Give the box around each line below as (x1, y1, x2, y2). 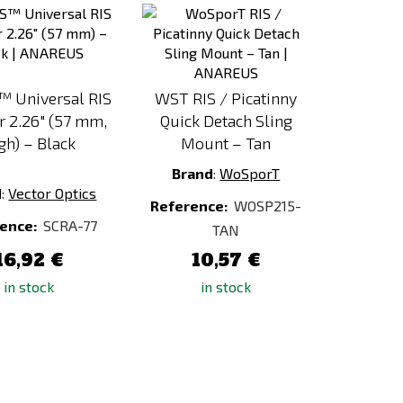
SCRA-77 (43, 217, 98, 234)
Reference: (150, 197, 231, 214)
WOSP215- (234, 197, 302, 214)
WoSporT (219, 165, 281, 182)
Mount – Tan (181, 133, 272, 153)
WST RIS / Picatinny (155, 88, 298, 108)
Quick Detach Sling (159, 111, 292, 130)
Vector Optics (8, 184, 97, 201)
